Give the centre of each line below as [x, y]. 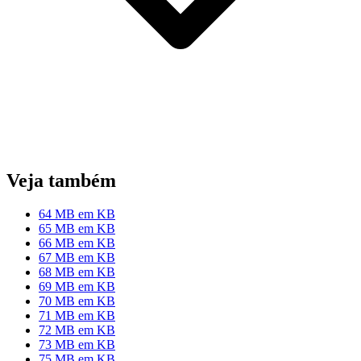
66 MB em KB [77, 243]
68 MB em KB [77, 272]
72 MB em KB [77, 330]
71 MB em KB [77, 316]
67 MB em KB [77, 258]
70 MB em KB [77, 301]
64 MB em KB [77, 214]
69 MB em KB [77, 287]
